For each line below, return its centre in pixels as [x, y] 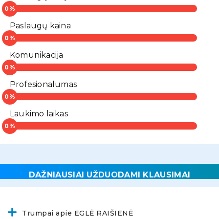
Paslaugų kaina [40, 26]
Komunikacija [37, 55]
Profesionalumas [43, 85]
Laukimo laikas [39, 114]
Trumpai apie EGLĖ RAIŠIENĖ [77, 213]
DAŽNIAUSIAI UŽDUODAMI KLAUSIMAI [109, 175]
